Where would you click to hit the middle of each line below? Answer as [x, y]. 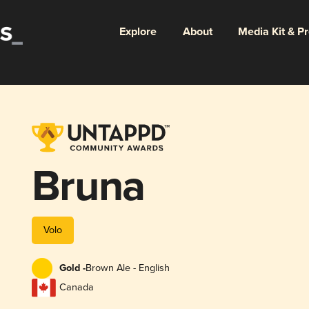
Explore [138, 32]
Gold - [72, 269]
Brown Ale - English [127, 268]
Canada [76, 288]
